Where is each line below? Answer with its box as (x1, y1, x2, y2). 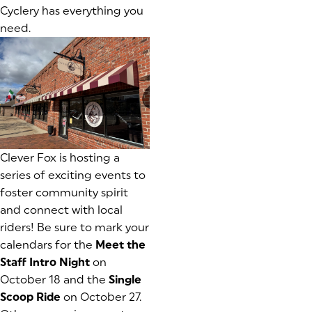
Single (109, 273, 141, 287)
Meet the (95, 238, 146, 252)
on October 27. (61, 290, 141, 304)
